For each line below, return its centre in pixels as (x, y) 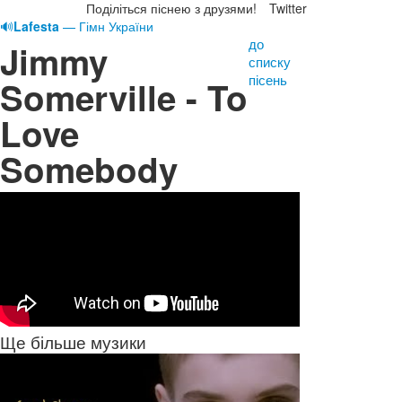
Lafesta (36, 26)
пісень (267, 79)
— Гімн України (106, 26)
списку (269, 61)
